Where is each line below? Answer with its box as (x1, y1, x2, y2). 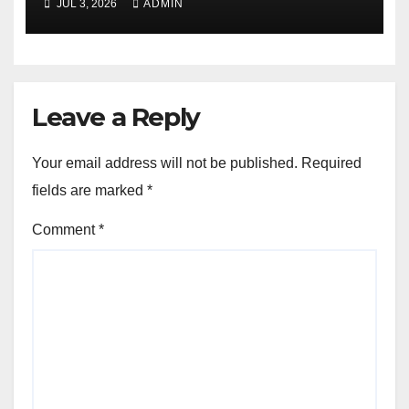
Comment (32, 222, 99, 238)
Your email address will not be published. (32, 155, 298, 172)
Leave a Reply (32, 101, 200, 133)
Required (301, 155, 362, 172)
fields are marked (32, 183, 147, 199)
